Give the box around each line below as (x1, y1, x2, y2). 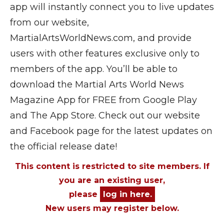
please (69, 189, 100, 199)
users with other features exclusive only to (10, 47, 199, 59)
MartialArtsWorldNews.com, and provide (10, 32, 191, 43)
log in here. (103, 189, 152, 199)
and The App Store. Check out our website (10, 109, 200, 121)
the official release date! (10, 140, 117, 152)
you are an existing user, (59, 175, 165, 185)
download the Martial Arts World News (10, 78, 184, 90)
